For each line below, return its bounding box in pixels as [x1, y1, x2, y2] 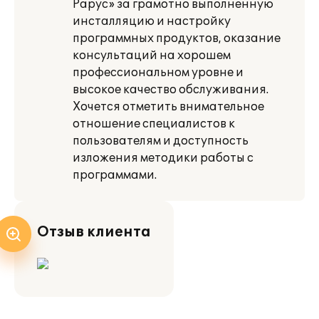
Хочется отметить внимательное [73, 100, 264, 114]
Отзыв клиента [37, 224, 151, 241]
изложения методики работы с [73, 151, 253, 165]
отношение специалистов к [73, 117, 235, 131]
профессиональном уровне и [73, 66, 244, 80]
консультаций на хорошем [73, 48, 231, 63]
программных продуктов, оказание [73, 31, 281, 46]
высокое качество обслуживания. [73, 83, 268, 97]
